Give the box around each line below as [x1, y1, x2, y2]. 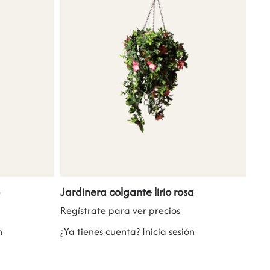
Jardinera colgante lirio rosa [60, 184, 194, 201]
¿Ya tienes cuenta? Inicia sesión [60, 224, 195, 239]
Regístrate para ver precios [60, 203, 180, 218]
